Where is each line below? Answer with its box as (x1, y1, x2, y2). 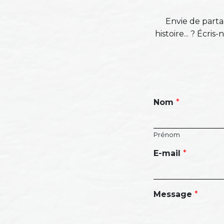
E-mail (153, 148, 183, 158)
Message (153, 189, 194, 199)
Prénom (153, 130, 180, 138)
